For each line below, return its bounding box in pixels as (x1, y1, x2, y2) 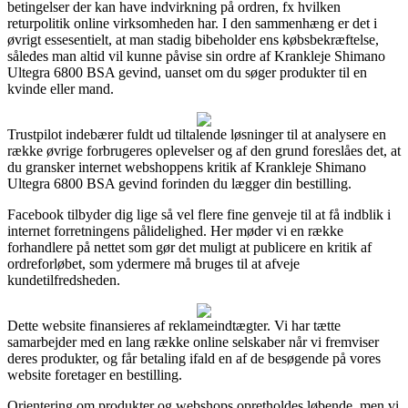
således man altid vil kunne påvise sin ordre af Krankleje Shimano (7, 47, 385, 64)
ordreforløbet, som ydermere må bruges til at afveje (7, 255, 300, 271)
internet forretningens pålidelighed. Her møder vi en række (7, 222, 343, 239)
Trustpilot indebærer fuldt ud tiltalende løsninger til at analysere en (7, 126, 386, 142)
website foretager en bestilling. (7, 366, 182, 382)
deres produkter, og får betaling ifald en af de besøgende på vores (7, 350, 381, 366)
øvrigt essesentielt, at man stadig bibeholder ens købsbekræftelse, (7, 31, 379, 47)
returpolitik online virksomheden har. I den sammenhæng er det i (7, 15, 377, 31)
